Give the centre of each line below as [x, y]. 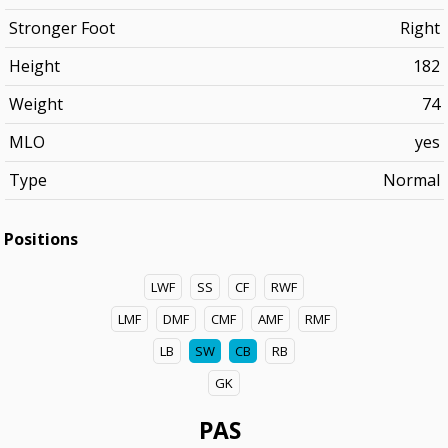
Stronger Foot [61, 28]
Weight [35, 104]
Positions [41, 239]
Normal [411, 180]
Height [34, 66]
